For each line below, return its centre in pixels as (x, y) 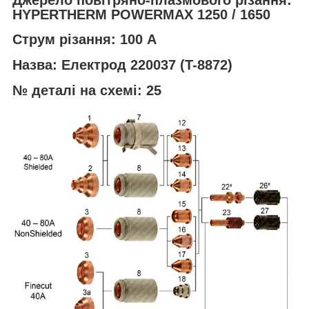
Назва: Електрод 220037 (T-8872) (122, 65)
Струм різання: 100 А (84, 40)
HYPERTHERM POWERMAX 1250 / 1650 (141, 14)
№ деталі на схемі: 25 (87, 90)
